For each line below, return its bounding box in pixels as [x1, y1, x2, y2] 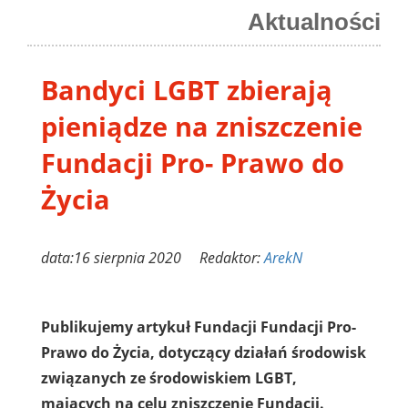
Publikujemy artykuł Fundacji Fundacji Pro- [41, 316, 356, 337]
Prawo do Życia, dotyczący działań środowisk [41, 342, 366, 362]
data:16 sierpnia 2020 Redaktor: [41, 247, 264, 268]
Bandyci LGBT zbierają [41, 71, 332, 107]
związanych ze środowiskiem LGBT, [41, 367, 297, 388]
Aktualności [248, 8, 381, 35]
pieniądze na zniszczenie [41, 107, 362, 144]
